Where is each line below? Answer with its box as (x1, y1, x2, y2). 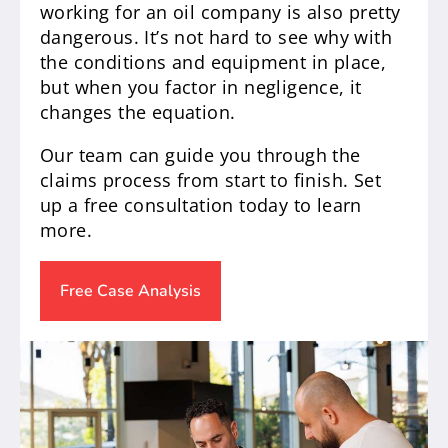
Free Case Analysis (60, 280, 201, 302)
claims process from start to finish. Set (40, 168, 381, 192)
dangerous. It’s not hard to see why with (40, 25, 392, 49)
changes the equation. (40, 100, 236, 124)
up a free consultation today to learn (40, 193, 362, 217)
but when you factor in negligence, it (40, 75, 362, 99)
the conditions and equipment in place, (40, 50, 387, 74)
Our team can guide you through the (40, 143, 361, 167)
